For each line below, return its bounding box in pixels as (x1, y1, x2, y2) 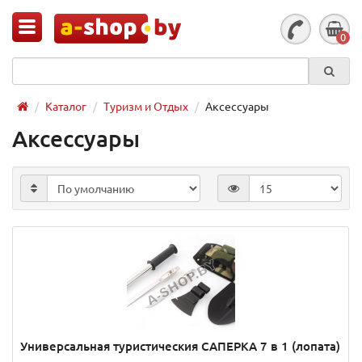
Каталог (45, 99, 86, 113)
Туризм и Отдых (103, 99, 188, 113)
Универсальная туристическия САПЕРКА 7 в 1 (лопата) (20, 338, 340, 354)
